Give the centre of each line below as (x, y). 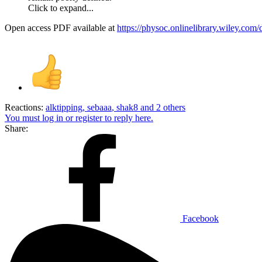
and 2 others (162, 107)
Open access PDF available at (61, 27)
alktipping (64, 107)
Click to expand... (61, 8)
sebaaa (99, 107)
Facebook (201, 218)
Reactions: (24, 107)
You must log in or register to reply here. (79, 118)
